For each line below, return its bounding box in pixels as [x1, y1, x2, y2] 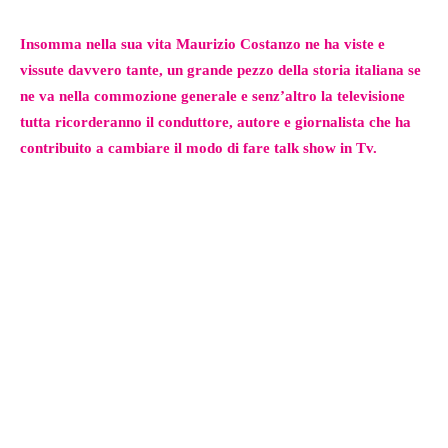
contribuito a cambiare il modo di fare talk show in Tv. [20, 140, 377, 157]
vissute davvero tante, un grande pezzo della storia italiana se [20, 62, 421, 79]
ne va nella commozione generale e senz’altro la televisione [20, 88, 405, 105]
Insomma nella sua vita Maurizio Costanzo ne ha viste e [20, 36, 385, 53]
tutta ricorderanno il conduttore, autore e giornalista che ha [20, 114, 411, 131]
